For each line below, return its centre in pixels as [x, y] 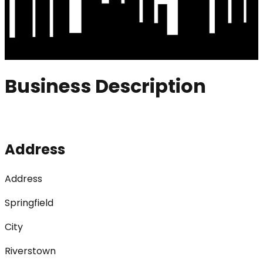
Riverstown [30, 251]
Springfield [29, 203]
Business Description [105, 86]
